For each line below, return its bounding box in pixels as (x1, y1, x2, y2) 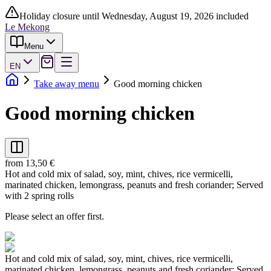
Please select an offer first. (5, 211, 104, 221)
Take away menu (34, 79, 99, 89)
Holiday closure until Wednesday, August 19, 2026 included (19, 11, 249, 21)
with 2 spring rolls (5, 190, 74, 201)
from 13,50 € (5, 157, 54, 168)
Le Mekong (5, 22, 50, 32)
